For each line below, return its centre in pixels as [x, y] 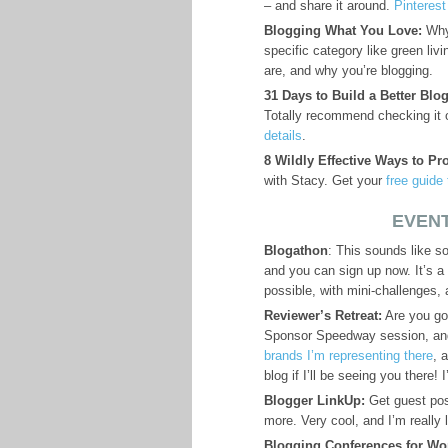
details [283, 135]
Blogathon [296, 250]
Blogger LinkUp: [314, 400]
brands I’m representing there [348, 355]
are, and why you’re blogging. [348, 70]
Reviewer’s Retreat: [323, 315]
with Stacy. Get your [325, 180]
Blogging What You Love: [343, 30]
